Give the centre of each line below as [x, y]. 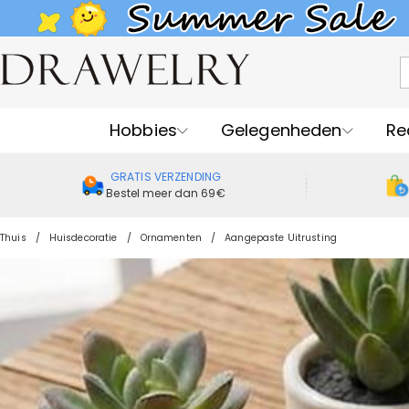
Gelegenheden [281, 130]
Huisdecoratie [83, 238]
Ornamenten [171, 238]
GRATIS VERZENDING [166, 177]
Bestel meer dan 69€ [166, 193]
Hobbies [143, 130]
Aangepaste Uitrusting [281, 238]
